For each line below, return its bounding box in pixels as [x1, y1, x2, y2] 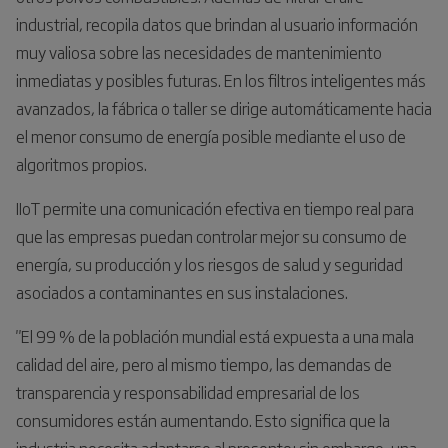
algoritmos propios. [16, 151, 147, 176]
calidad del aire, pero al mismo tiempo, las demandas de [16, 351, 392, 376]
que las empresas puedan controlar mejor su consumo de [16, 223, 407, 248]
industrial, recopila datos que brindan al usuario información [16, 11, 418, 36]
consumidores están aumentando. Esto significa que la [16, 407, 390, 432]
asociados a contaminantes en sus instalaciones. [16, 279, 348, 304]
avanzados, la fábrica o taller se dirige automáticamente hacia [16, 95, 432, 120]
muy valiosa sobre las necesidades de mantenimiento [16, 39, 382, 64]
